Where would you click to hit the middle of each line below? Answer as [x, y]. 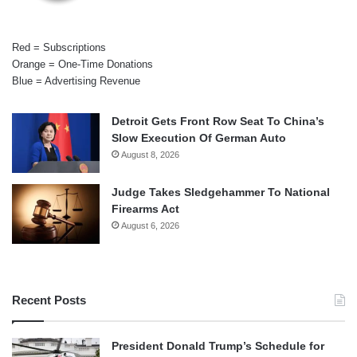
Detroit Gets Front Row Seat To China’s [218, 122]
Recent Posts [49, 300]
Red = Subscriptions [59, 48]
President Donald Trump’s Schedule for [218, 346]
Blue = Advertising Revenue [76, 81]
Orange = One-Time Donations [82, 65]
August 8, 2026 [150, 155]
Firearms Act [145, 209]
